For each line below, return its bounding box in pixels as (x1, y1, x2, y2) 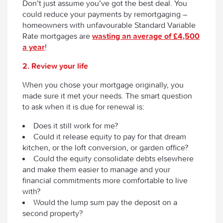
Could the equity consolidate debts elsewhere (33, 153, 194, 164)
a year (22, 42, 45, 52)
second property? (22, 208, 83, 219)
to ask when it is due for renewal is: (22, 102, 144, 112)
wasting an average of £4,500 (92, 31, 200, 41)
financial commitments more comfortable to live (22, 175, 188, 186)
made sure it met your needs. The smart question (22, 91, 192, 101)
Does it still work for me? (33, 120, 118, 131)
